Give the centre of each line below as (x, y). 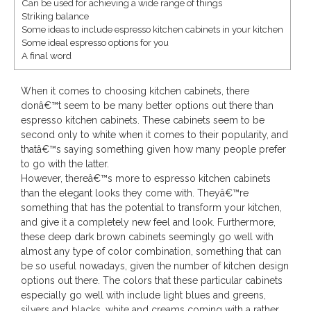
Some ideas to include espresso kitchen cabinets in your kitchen (152, 30)
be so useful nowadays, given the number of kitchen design (155, 266)
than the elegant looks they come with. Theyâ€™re (135, 193)
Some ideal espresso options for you (95, 43)
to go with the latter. (65, 164)
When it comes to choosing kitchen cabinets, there (135, 91)
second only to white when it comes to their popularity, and (154, 135)
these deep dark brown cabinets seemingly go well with (147, 237)
